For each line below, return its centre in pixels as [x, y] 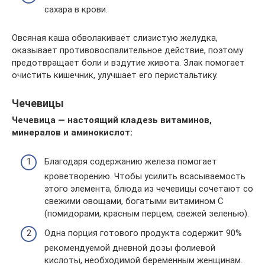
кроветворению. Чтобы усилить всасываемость [145, 176]
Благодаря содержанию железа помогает [131, 161]
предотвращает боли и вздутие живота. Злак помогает [128, 63]
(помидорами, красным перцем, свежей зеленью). [147, 213]
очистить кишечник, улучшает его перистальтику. [115, 75]
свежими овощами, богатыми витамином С [134, 201]
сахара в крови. [76, 9]
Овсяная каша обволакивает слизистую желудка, [115, 38]
